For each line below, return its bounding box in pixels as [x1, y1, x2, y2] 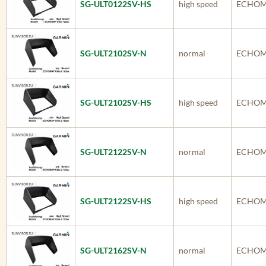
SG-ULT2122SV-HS [80, 196, 151, 206]
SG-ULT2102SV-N [80, 48, 147, 58]
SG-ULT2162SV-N [80, 245, 147, 255]
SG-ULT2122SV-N [80, 147, 147, 157]
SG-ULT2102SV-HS [80, 97, 151, 107]
